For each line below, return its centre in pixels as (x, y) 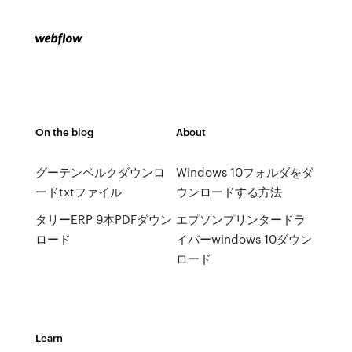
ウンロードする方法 (229, 192)
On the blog (64, 132)
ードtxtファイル (78, 192)
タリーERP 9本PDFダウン (103, 219)
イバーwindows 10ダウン (244, 239)
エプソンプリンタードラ (240, 219)
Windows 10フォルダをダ (244, 172)
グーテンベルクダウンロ (100, 172)
